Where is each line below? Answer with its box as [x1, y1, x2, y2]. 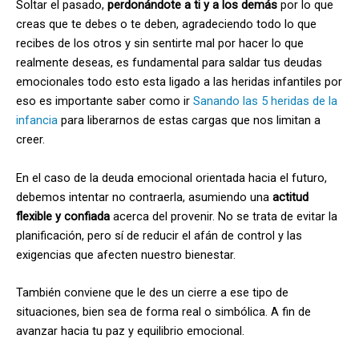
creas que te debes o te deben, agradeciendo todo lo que [16, 17, 317, 32]
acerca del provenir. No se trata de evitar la [110, 208, 337, 224]
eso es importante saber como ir [16, 94, 193, 109]
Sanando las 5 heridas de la [193, 94, 337, 109]
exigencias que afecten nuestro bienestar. [16, 247, 236, 262]
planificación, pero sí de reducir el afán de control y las [16, 228, 302, 243]
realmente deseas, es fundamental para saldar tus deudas [16, 55, 322, 71]
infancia [16, 113, 58, 128]
